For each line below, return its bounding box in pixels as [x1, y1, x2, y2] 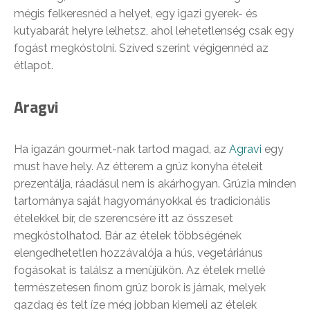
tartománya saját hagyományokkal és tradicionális [14, 194, 271, 208]
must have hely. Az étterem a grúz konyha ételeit [14, 160, 263, 173]
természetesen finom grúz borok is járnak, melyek [14, 281, 266, 294]
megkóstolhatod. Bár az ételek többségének [14, 229, 241, 242]
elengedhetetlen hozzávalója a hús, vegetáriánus [14, 246, 263, 259]
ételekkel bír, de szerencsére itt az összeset [14, 212, 233, 225]
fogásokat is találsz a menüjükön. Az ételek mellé [14, 264, 265, 277]
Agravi [229, 143, 264, 156]
